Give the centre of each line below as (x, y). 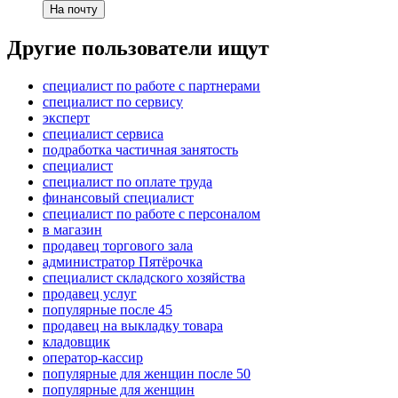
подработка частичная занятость (140, 150)
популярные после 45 (107, 310)
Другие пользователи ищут (138, 48)
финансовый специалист (118, 198)
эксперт (66, 118)
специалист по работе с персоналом (151, 214)
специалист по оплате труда (127, 182)
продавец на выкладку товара (133, 326)
